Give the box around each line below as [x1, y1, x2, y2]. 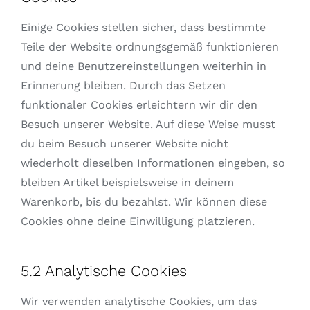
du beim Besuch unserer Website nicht [20, 137, 228, 151]
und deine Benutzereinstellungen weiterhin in [20, 60, 266, 73]
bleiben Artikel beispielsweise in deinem [20, 176, 234, 190]
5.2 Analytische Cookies [20, 262, 187, 280]
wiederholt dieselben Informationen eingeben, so [20, 156, 285, 170]
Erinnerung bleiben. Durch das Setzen [20, 79, 226, 93]
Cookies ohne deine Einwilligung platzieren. [20, 215, 255, 228]
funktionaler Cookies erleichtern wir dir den [20, 98, 257, 112]
